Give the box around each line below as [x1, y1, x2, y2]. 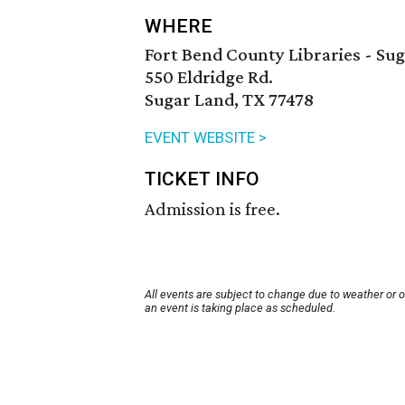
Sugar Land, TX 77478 [145, 89, 314, 111]
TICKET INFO [145, 168, 259, 191]
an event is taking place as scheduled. [145, 301, 335, 316]
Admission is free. [145, 198, 280, 221]
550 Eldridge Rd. [145, 66, 273, 89]
